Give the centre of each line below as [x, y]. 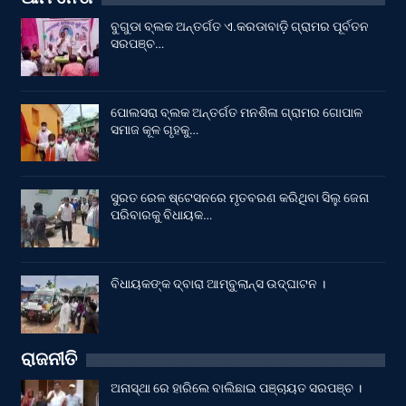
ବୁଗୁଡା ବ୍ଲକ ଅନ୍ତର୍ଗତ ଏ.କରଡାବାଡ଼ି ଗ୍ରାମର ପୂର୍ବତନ [240, 27]
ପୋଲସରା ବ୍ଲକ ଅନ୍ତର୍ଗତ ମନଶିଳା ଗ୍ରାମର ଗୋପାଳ [237, 112]
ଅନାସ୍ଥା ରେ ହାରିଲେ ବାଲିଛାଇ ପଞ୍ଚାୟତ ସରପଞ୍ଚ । [236, 388]
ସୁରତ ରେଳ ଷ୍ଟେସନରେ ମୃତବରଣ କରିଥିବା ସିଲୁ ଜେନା [240, 198]
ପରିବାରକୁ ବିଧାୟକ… [161, 215]
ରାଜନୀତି [49, 359]
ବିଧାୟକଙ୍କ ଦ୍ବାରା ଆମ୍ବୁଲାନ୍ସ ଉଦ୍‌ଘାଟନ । [218, 284]
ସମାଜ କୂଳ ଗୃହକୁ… [155, 129]
